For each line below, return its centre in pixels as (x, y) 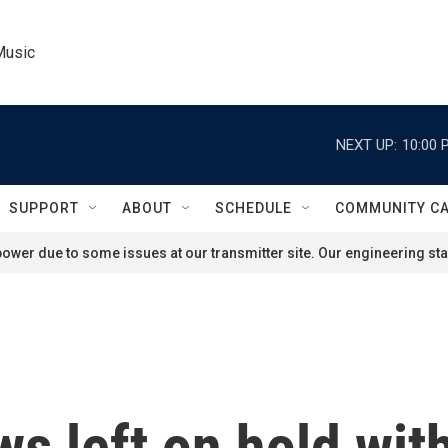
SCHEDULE (253, 208)
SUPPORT (44, 208)
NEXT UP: (366, 144)
